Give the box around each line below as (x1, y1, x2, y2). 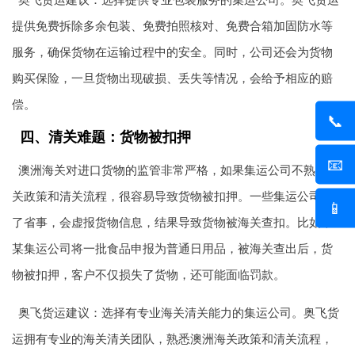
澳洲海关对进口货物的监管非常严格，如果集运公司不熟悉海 (17, 163, 339, 177)
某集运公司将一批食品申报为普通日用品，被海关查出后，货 (12, 242, 333, 256)
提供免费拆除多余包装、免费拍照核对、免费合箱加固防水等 (12, 19, 333, 33)
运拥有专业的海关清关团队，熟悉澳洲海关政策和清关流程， (12, 332, 333, 346)
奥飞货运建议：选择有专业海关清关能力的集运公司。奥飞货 (17, 306, 339, 320)
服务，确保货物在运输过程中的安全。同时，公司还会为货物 (12, 45, 333, 59)
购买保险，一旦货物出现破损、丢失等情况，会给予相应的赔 (12, 71, 333, 86)
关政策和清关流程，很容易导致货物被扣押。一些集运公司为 (12, 189, 333, 204)
